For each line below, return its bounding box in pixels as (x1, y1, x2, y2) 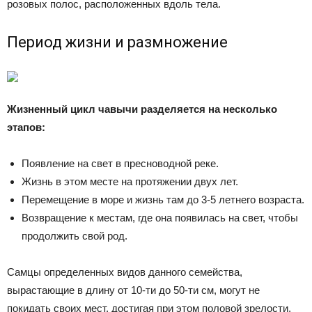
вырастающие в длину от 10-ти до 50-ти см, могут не (7, 284, 260, 296)
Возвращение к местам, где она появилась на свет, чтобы (22, 212, 298, 224)
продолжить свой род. (22, 230, 127, 242)
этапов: (7, 121, 45, 133)
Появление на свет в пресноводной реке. (22, 157, 219, 169)
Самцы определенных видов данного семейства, (7, 266, 242, 278)
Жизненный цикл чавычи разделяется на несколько (7, 103, 277, 115)
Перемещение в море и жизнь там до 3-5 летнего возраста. (22, 194, 304, 205)
